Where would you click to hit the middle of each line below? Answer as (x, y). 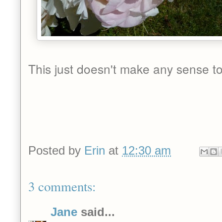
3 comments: (62, 187)
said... (96, 212)
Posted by (56, 151)
